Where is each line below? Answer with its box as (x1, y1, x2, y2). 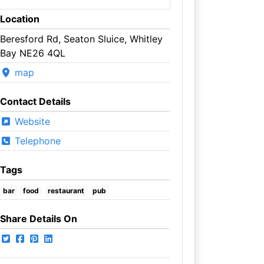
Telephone (11, 134, 61, 147)
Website (11, 115, 50, 127)
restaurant (47, 186, 84, 195)
